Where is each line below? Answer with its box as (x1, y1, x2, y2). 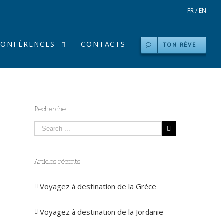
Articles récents (34, 158, 80, 165)
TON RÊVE (163, 41, 196, 48)
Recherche (34, 105, 66, 112)
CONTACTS (81, 39, 126, 49)
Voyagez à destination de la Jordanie (39, 207, 163, 217)
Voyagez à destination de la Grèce (39, 182, 156, 191)
